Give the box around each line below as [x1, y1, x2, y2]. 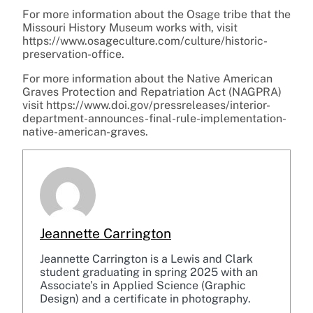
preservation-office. [22, 48, 124, 61]
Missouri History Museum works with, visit [22, 21, 238, 35]
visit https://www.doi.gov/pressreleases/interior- [22, 99, 270, 112]
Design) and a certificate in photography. [40, 292, 251, 306]
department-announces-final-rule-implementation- [22, 112, 286, 126]
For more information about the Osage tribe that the [22, 8, 291, 22]
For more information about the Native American [22, 72, 272, 86]
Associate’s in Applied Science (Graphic [40, 279, 246, 293]
